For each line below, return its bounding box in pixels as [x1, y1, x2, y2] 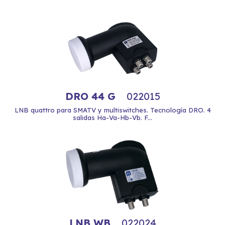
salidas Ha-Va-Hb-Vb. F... [73, 114, 152, 122]
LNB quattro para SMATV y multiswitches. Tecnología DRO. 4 [14, 106, 211, 114]
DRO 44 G [65, 90, 119, 102]
